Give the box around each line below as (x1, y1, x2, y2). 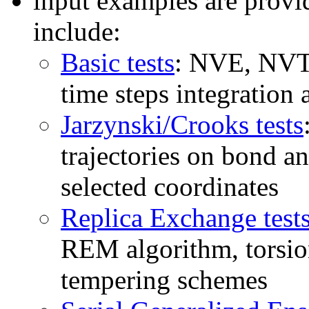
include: (33, 17, 121, 47)
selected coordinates (61, 172, 279, 202)
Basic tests (61, 48, 175, 78)
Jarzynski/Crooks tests (61, 110, 303, 140)
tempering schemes (61, 265, 268, 295)
